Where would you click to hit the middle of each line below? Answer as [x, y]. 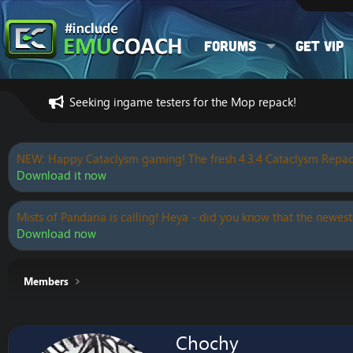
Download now [56, 234]
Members [46, 281]
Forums [230, 45]
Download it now [61, 175]
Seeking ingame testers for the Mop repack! [183, 102]
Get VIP [320, 45]
